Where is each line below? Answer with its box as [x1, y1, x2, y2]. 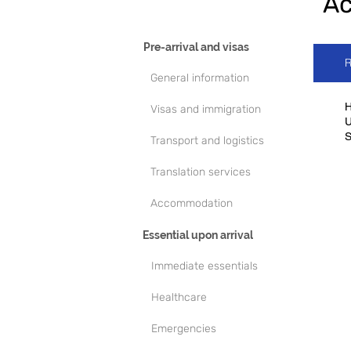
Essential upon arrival [143, 229, 253, 241]
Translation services [150, 165, 251, 179]
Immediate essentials [151, 259, 258, 273]
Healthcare [151, 291, 207, 304]
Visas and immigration [150, 103, 261, 116]
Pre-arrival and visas [143, 41, 249, 53]
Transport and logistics [150, 134, 264, 147]
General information [150, 71, 249, 85]
